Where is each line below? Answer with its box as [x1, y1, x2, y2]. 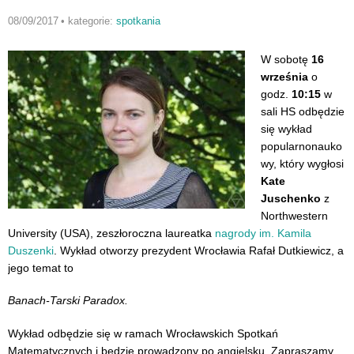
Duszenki [8, 243, 54, 257]
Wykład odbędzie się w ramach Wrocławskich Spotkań [8, 326, 278, 340]
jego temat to [8, 261, 73, 274]
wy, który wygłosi [261, 156, 344, 170]
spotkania [115, 14, 160, 27]
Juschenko [261, 191, 321, 205]
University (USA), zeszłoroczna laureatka [8, 226, 215, 239]
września [261, 70, 308, 83]
